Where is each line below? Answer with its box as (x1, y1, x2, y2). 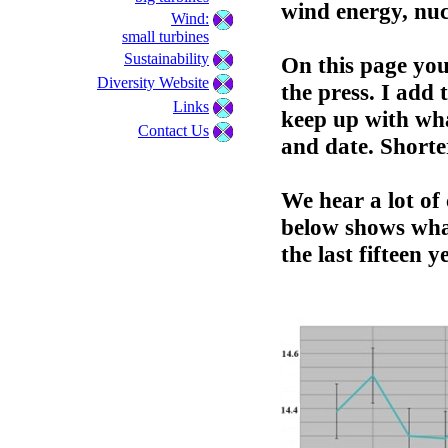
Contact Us (138, 122, 209, 139)
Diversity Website (97, 74, 209, 91)
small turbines (122, 28, 209, 45)
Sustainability (124, 50, 209, 67)
